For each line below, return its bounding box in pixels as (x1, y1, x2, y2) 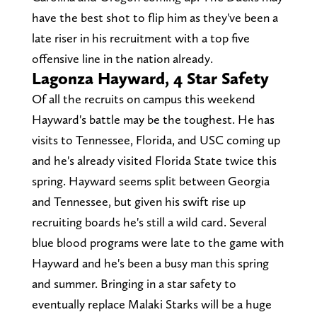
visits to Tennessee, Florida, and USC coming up (31, 132, 280, 148)
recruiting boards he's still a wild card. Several (31, 214, 267, 230)
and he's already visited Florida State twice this (31, 153, 277, 168)
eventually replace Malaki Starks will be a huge (31, 296, 272, 312)
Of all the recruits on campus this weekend (31, 91, 255, 107)
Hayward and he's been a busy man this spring (31, 255, 269, 271)
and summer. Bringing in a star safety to (31, 276, 236, 292)
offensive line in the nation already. (31, 51, 213, 67)
